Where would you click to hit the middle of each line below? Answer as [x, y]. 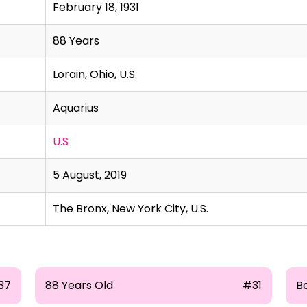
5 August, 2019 [90, 175]
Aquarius [76, 108]
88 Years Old [79, 285]
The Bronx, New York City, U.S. [131, 209]
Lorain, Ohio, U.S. [95, 74]
